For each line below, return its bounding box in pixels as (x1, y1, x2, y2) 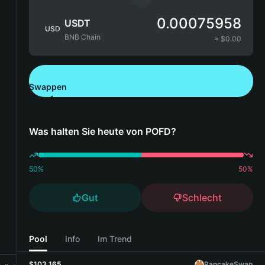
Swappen (29, 82, 67, 92)
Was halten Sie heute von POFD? (29, 125, 176, 137)
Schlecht (182, 192, 222, 203)
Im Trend (98, 233, 132, 244)
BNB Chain (64, 33, 101, 41)
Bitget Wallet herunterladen (58, 97, 168, 107)
